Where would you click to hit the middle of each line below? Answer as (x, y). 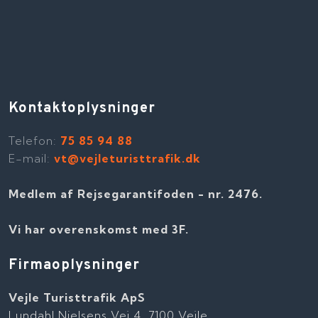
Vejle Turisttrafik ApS (77, 297)
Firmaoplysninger (75, 265)
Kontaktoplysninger (82, 109)
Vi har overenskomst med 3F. (99, 229)
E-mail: (32, 159)
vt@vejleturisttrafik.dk (128, 159)
